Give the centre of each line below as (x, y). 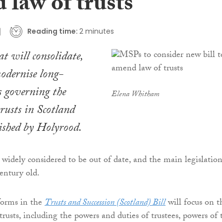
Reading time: (52, 31)
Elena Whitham (135, 95)
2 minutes (96, 31)
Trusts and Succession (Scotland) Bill (105, 204)
